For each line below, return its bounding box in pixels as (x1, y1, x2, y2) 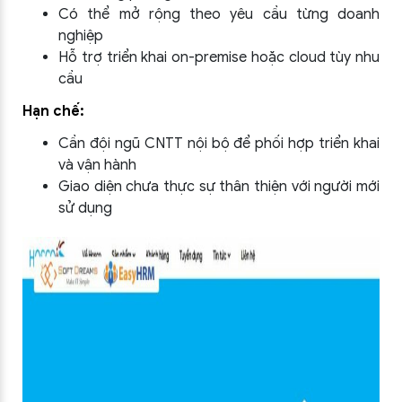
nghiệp (58, 27, 103, 45)
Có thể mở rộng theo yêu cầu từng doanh (58, 5, 380, 23)
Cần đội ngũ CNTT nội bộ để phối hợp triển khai (58, 135, 380, 153)
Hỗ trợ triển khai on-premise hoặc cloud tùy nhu (58, 48, 380, 66)
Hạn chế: (22, 102, 84, 120)
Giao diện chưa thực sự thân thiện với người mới (58, 178, 380, 196)
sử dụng (58, 199, 112, 217)
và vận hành (58, 156, 136, 174)
